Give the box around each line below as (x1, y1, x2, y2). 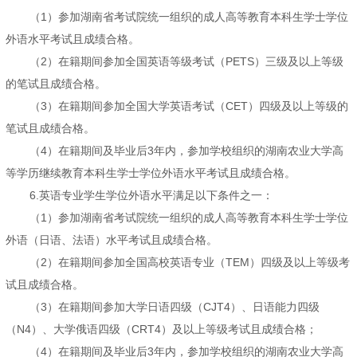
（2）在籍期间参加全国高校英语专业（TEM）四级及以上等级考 (29, 256, 350, 269)
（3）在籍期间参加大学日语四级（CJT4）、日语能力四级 (29, 300, 320, 314)
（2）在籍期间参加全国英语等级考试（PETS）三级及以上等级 (29, 55, 343, 69)
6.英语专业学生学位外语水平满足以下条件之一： (29, 189, 273, 202)
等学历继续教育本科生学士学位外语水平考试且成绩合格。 (6, 167, 296, 180)
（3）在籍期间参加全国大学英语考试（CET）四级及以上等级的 (29, 100, 348, 113)
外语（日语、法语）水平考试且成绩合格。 (6, 233, 218, 247)
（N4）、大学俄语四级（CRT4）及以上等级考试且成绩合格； (6, 323, 317, 336)
